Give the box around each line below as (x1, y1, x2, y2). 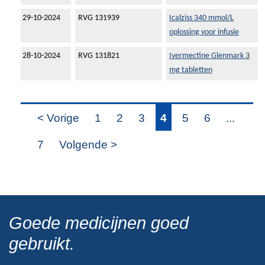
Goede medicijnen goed (9, 214, 189, 233)
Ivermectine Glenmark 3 (169, 52, 250, 60)
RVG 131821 (78, 52, 119, 60)
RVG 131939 (78, 14, 119, 22)
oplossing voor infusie (169, 28, 239, 37)
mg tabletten (169, 66, 212, 75)
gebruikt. (9, 234, 75, 254)
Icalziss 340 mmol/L (169, 14, 234, 22)
